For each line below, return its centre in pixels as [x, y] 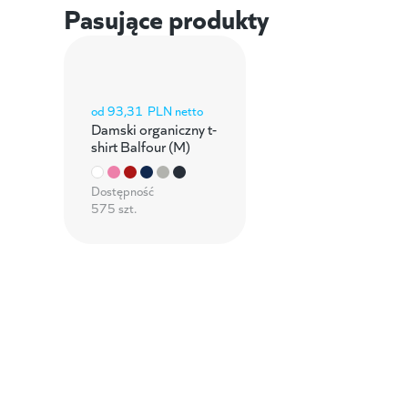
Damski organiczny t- [153, 128]
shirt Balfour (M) [140, 145]
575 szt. [113, 208]
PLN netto [175, 110]
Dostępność [122, 190]
